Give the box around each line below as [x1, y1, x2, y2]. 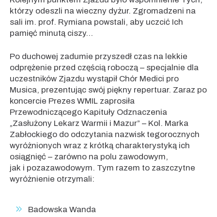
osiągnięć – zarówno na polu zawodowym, [10, 152, 168, 161]
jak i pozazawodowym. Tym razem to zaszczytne [10, 163, 195, 172]
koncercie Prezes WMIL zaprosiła [10, 96, 135, 106]
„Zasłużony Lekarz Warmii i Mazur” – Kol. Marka [10, 119, 188, 128]
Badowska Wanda [28, 205, 96, 214]
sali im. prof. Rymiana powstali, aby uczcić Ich [10, 17, 183, 27]
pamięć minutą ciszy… [10, 28, 93, 38]
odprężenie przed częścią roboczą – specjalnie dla [10, 63, 199, 72]
